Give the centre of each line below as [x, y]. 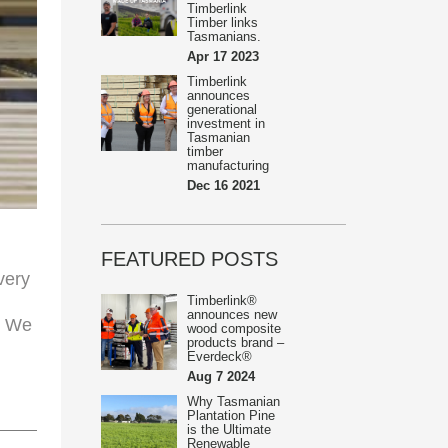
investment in [226, 123]
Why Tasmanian [233, 401]
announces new [232, 314]
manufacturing [228, 165]
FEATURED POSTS [189, 259]
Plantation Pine [231, 415]
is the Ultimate [229, 429]
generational [222, 109]
